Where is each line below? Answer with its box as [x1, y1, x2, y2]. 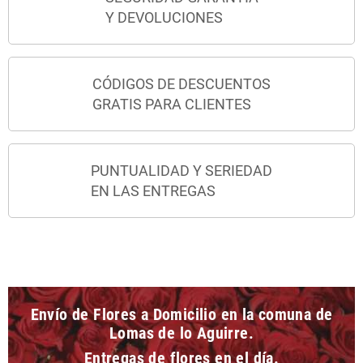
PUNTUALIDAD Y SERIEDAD [91, 161, 272, 179]
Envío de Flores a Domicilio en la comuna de [30, 305, 333, 324]
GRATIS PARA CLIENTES [92, 95, 251, 113]
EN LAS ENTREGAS [91, 181, 216, 199]
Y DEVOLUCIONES [105, 8, 223, 26]
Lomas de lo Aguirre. [109, 323, 254, 343]
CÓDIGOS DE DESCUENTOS [92, 75, 271, 92]
